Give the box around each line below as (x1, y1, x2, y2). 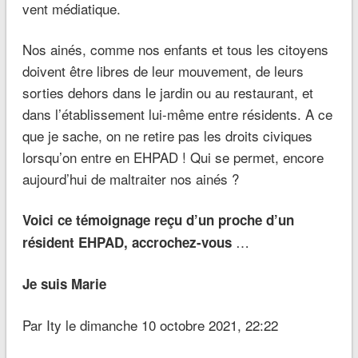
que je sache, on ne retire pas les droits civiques (22, 125, 312, 146)
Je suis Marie (22, 274, 106, 294)
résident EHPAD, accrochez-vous (22, 233, 232, 253)
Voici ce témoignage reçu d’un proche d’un (22, 210, 294, 230)
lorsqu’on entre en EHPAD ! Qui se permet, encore (22, 147, 324, 168)
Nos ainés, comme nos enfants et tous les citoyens (22, 39, 328, 60)
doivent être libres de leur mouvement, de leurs (22, 61, 304, 82)
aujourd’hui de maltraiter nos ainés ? (22, 169, 239, 189)
